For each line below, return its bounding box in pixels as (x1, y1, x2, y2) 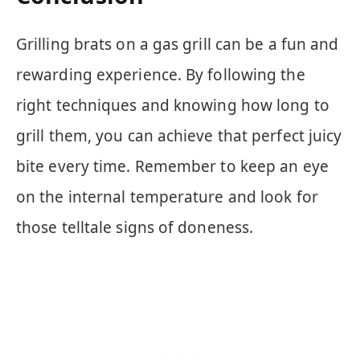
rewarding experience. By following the (16, 64, 305, 86)
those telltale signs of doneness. (16, 217, 254, 239)
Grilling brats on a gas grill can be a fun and (16, 34, 339, 55)
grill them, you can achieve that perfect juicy (16, 125, 342, 147)
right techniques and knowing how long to (16, 95, 329, 117)
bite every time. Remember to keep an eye (16, 156, 329, 178)
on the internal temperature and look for (16, 186, 318, 208)
